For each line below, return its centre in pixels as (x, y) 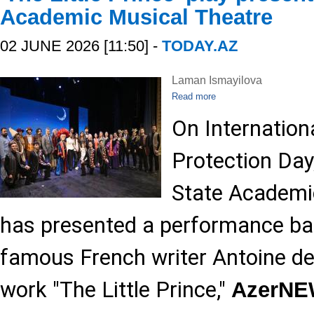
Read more (194, 97)
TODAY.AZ (200, 46)
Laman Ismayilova (217, 80)
